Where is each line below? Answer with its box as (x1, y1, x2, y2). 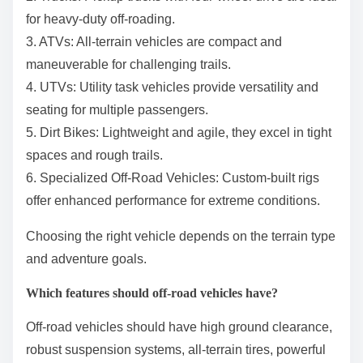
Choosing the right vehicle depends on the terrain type (26, 228, 335, 243)
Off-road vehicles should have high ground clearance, (26, 319, 332, 334)
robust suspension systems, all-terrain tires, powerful (26, 342, 326, 357)
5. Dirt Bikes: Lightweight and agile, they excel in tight (26, 125, 331, 139)
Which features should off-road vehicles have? (26, 285, 278, 300)
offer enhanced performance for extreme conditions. (26, 193, 320, 207)
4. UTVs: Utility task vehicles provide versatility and (26, 79, 318, 94)
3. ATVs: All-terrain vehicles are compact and (26, 34, 282, 49)
